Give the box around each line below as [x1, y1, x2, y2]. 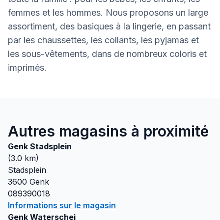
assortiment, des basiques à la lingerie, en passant [8, 21, 211, 31]
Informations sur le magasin [8, 200, 116, 210]
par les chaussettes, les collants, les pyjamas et [8, 35, 199, 45]
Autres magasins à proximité [8, 122, 209, 140]
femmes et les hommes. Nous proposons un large [8, 7, 208, 18]
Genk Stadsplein [8, 141, 72, 151]
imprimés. [8, 62, 47, 73]
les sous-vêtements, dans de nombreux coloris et [8, 49, 207, 59]
